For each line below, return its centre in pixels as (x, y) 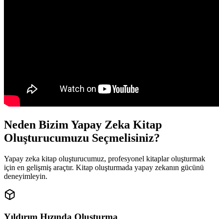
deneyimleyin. (26, 176)
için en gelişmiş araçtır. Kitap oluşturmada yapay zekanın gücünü (104, 167)
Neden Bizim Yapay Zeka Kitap (83, 125)
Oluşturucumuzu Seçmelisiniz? (82, 138)
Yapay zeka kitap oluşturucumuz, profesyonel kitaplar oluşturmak (105, 158)
